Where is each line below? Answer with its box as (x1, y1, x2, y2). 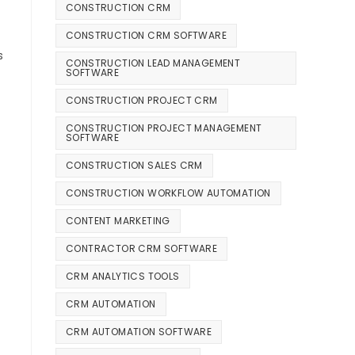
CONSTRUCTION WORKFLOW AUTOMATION (66, 186, 271, 200)
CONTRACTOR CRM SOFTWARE (66, 242, 218, 256)
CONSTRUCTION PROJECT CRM (66, 94, 218, 108)
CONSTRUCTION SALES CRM (66, 158, 203, 173)
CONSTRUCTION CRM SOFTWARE (66, 29, 227, 43)
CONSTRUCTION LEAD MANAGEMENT (66, 56, 241, 71)
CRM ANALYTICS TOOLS (66, 269, 180, 284)
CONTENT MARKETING (66, 214, 170, 228)
